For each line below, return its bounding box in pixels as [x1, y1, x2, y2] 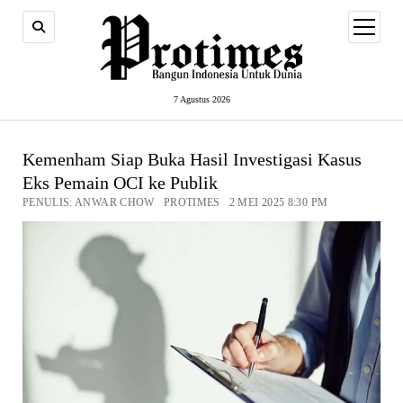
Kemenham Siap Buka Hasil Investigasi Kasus [22, 149, 362, 170]
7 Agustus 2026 [173, 94, 230, 105]
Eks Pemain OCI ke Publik [22, 173, 218, 193]
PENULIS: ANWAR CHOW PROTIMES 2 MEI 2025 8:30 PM [22, 196, 328, 210]
